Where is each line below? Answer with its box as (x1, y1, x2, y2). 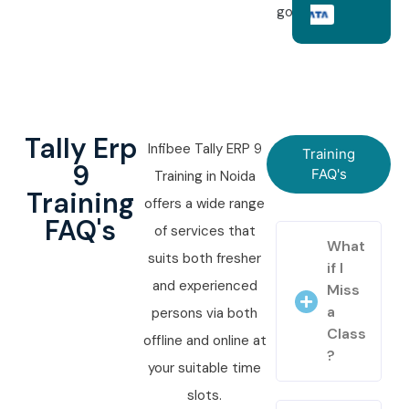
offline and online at (142, 331, 267, 351)
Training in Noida (153, 167, 256, 186)
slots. (187, 386, 222, 405)
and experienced (152, 277, 257, 296)
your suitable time (148, 359, 261, 378)
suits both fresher (148, 249, 261, 268)
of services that (153, 222, 256, 241)
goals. (276, 3, 313, 22)
